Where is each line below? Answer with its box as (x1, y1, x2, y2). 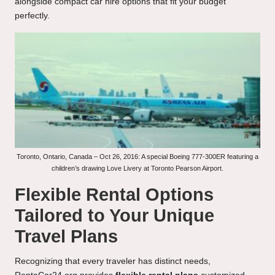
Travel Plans (15, 227, 118, 247)
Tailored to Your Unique (15, 206, 214, 226)
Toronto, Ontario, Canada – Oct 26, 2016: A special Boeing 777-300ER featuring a (17, 153, 258, 161)
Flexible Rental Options (15, 185, 214, 205)
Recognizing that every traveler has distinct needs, (15, 257, 211, 266)
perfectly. (15, 11, 50, 21)
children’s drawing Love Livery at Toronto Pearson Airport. (52, 165, 223, 172)
